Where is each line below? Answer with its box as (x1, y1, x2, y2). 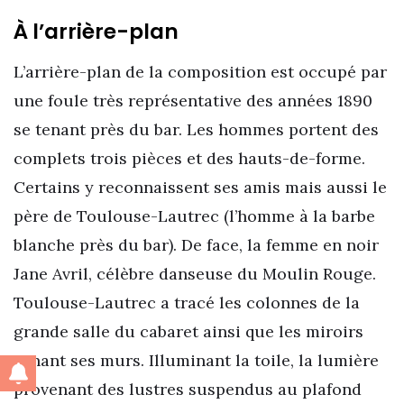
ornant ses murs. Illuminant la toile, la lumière (14, 349, 379, 371)
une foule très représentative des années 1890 (14, 89, 372, 111)
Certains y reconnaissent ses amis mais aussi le (14, 176, 387, 197)
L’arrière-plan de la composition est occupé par (14, 60, 387, 82)
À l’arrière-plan (14, 17, 179, 47)
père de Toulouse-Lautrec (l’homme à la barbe (14, 205, 375, 226)
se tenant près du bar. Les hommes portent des (14, 118, 379, 140)
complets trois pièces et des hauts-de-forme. (14, 147, 365, 169)
